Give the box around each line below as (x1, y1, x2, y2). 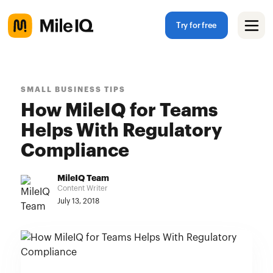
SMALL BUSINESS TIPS (20, 86, 126, 93)
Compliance (20, 142, 129, 160)
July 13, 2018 (57, 197, 99, 205)
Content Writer (57, 185, 108, 192)
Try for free (175, 21, 218, 30)
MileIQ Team (57, 174, 109, 183)
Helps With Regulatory (20, 122, 222, 140)
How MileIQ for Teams (20, 102, 218, 120)
